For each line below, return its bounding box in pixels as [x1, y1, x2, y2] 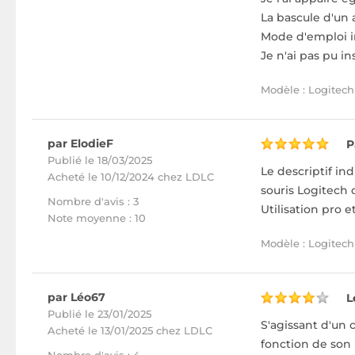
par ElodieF [48, 136, 113, 151]
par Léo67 [48, 290, 105, 304]
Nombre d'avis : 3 [48, 195, 139, 208]
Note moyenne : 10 [48, 212, 146, 224]
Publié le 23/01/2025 [48, 307, 151, 320]
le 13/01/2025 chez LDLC [88, 324, 212, 337]
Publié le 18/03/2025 [48, 154, 152, 166]
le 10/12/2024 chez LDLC [88, 170, 214, 183]
